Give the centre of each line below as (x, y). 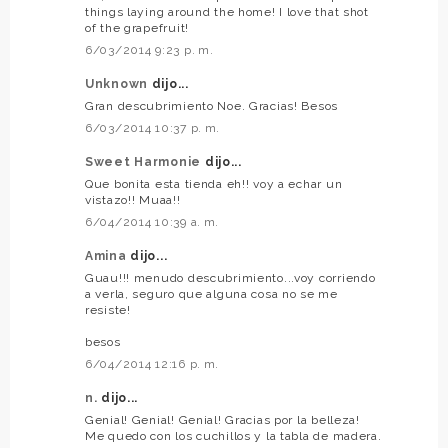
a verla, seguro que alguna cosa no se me (211, 294)
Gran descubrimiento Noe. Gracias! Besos (212, 106)
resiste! (108, 310)
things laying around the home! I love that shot (227, 12)
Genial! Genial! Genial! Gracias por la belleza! (222, 420)
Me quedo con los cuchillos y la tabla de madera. (233, 436)
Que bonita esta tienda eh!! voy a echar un (214, 184)
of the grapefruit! (137, 28)
